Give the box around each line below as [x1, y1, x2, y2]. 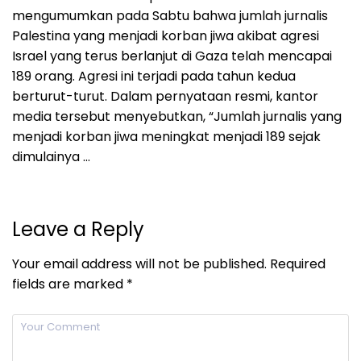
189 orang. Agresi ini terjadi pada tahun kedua [12, 67, 296, 86]
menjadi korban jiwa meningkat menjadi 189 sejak [12, 127, 321, 147]
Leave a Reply [12, 216, 144, 243]
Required [267, 255, 326, 274]
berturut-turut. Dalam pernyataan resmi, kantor [12, 87, 318, 106]
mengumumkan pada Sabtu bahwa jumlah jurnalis [12, 6, 328, 26]
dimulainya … [12, 147, 90, 167]
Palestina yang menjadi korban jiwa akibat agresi [12, 27, 319, 46]
